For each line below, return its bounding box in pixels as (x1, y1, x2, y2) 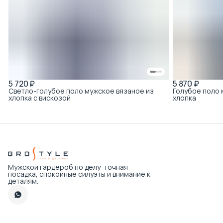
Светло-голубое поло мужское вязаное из (8, 86, 154, 96)
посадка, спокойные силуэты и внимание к (8, 169, 150, 179)
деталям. (8, 176, 38, 186)
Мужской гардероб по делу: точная (8, 162, 128, 172)
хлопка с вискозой (8, 93, 71, 103)
